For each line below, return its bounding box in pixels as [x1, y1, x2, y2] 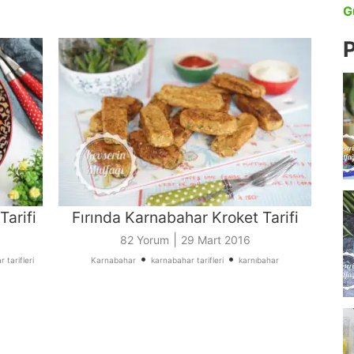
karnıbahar [239, 255, 279, 265]
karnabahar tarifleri [151, 255, 224, 265]
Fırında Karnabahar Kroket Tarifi [71, 208, 299, 228]
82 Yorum [119, 233, 169, 247]
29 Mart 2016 [180, 233, 250, 247]
